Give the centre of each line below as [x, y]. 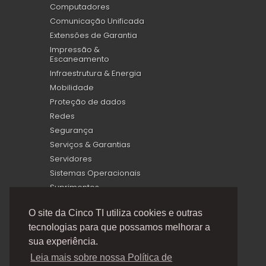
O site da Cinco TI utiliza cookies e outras [115, 213]
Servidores [71, 159]
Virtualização [75, 201]
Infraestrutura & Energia [96, 73]
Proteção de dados [88, 102]
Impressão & [75, 49]
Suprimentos [75, 187]
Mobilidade [72, 87]
